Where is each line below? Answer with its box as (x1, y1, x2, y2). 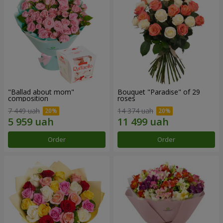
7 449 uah (8, 106, 40, 116)
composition (8, 93, 48, 103)
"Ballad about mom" (8, 87, 74, 97)
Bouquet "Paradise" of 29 (117, 87, 200, 97)
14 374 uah (117, 106, 153, 116)
